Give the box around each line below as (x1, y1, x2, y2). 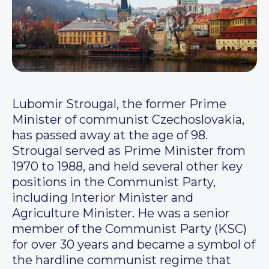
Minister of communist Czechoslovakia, (12, 112, 244, 127)
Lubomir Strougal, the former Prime (12, 97, 226, 112)
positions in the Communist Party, (12, 175, 216, 190)
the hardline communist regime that (12, 253, 231, 268)
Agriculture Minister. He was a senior (12, 206, 230, 221)
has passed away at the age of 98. (12, 128, 208, 143)
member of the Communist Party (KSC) (12, 222, 247, 237)
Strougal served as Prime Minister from (12, 144, 246, 159)
